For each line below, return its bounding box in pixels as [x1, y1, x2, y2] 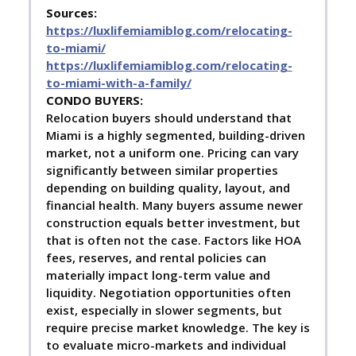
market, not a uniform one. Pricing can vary [45, 145, 299, 161]
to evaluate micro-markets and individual [45, 337, 286, 354]
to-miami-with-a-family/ [45, 75, 192, 91]
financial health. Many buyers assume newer [45, 197, 303, 214]
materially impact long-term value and [45, 267, 270, 284]
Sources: [45, 5, 97, 21]
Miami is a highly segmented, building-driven [45, 127, 305, 144]
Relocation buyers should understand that [45, 110, 292, 126]
